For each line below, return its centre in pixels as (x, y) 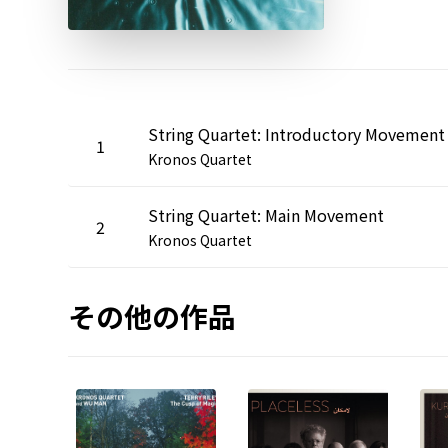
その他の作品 (152, 315)
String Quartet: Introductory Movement (296, 133)
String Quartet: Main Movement (266, 214)
